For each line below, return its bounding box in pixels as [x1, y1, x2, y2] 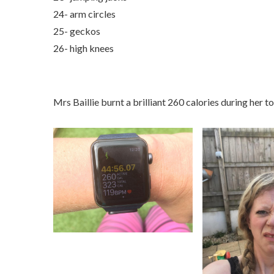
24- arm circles [53, 8, 117, 20]
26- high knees [53, 42, 114, 54]
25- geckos [53, 25, 102, 37]
